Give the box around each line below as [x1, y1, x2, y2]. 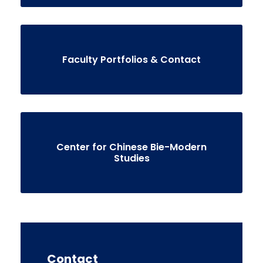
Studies [113, 151, 150, 165]
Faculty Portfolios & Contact [62, 52, 201, 66]
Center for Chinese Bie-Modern [56, 140, 207, 154]
